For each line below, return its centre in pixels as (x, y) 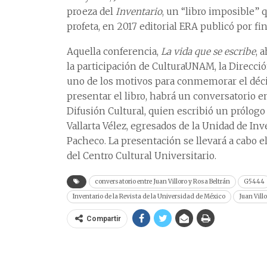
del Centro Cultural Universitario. (142, 156)
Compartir (104, 218)
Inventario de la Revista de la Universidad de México (149, 196)
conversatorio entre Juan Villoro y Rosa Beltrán (162, 181)
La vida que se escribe (208, 51)
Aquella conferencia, (114, 51)
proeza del (90, 11)
